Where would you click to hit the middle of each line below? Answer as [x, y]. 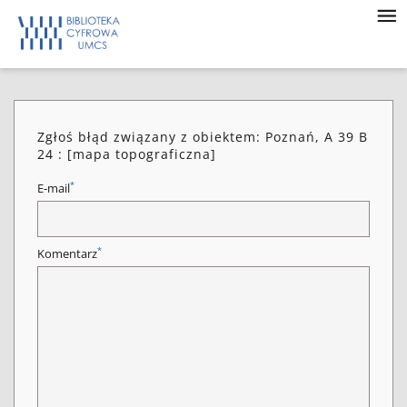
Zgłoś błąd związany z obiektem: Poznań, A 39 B [203, 137]
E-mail [54, 189]
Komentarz [67, 254]
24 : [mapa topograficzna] [127, 154]
